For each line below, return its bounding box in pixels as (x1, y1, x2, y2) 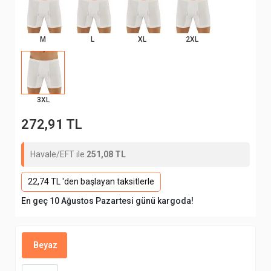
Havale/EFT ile (30, 149, 87, 159)
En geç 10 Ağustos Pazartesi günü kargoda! (21, 196, 194, 206)
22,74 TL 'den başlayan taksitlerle (28, 177, 154, 186)
